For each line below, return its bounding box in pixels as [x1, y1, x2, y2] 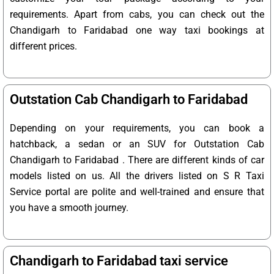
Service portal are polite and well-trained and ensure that [10, 186, 264, 198]
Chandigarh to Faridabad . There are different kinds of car [10, 154, 264, 166]
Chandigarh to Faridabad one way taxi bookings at [10, 24, 264, 37]
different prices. [10, 40, 77, 53]
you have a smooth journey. [10, 202, 128, 214]
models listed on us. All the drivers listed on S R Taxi [10, 170, 264, 182]
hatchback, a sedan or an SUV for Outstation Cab [10, 138, 264, 150]
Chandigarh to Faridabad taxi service [10, 253, 228, 269]
